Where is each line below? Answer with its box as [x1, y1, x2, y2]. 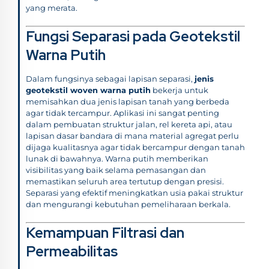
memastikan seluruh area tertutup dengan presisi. [26, 176, 224, 186]
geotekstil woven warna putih [26, 85, 151, 95]
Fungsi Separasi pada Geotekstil [26, 26, 240, 46]
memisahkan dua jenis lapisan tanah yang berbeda [26, 96, 229, 106]
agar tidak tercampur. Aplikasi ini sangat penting [26, 107, 219, 118]
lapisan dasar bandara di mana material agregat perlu [26, 130, 239, 141]
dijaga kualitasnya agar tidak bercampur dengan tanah [26, 142, 245, 152]
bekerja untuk [151, 85, 208, 95]
